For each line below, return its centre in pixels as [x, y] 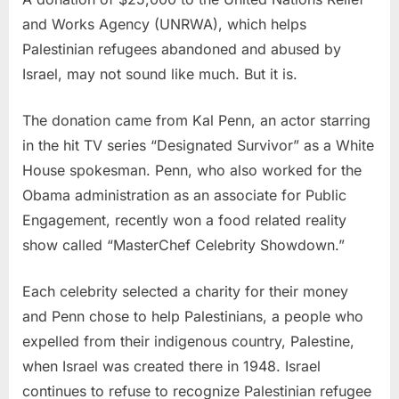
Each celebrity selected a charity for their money [185, 291]
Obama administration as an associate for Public [184, 195]
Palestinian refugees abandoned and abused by [182, 49]
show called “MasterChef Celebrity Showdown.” [183, 244]
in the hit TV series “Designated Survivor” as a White [198, 145]
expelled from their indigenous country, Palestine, [188, 341]
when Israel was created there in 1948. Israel [171, 366]
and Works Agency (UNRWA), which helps [164, 24]
